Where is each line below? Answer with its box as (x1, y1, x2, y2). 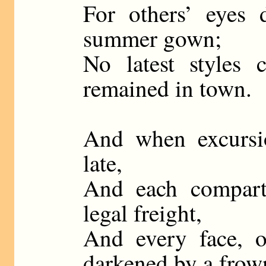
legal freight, (83, 197, 202, 228)
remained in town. (83, 72, 252, 103)
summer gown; (83, 22, 221, 53)
